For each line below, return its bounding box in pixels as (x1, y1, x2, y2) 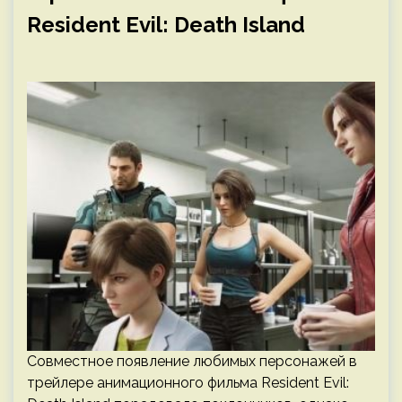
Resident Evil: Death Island (27, 12, 305, 38)
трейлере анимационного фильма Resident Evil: (27, 374, 349, 391)
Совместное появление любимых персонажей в (27, 353, 357, 370)
